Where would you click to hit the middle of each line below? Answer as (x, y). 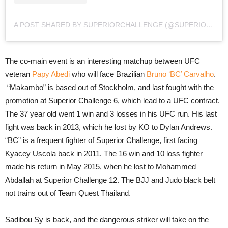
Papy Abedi (51, 74)
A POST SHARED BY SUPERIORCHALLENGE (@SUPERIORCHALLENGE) (210, 25)
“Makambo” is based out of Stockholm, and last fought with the (109, 87)
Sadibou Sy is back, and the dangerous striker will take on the (107, 219)
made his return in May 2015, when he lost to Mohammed (101, 166)
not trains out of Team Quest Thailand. (68, 193)
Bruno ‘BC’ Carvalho (180, 74)
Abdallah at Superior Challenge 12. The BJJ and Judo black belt (110, 180)
